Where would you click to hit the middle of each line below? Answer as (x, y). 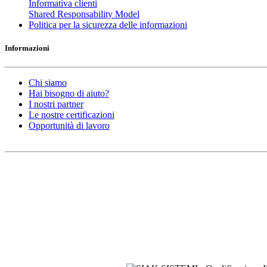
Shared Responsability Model (84, 14)
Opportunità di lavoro (69, 125)
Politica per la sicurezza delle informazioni (108, 25)
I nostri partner (56, 104)
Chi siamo (48, 82)
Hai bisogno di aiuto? (69, 93)
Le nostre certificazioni (72, 114)
